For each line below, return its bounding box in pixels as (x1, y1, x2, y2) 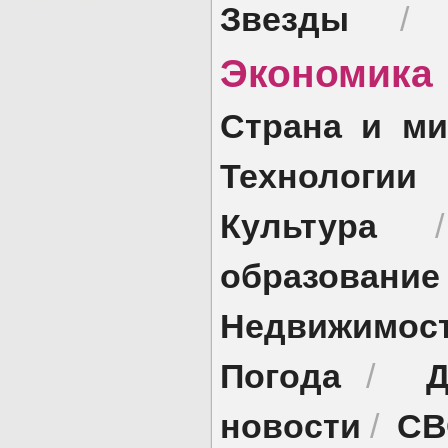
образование (220, 250, 440, 300)
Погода (220, 350, 341, 400)
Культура (220, 200, 377, 250)
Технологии (220, 150, 417, 200)
